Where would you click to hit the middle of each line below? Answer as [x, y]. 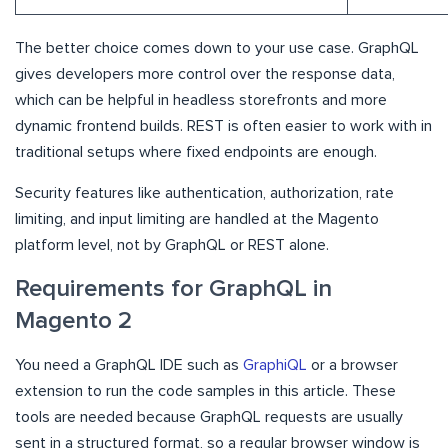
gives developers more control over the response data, [205, 74]
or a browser [352, 365]
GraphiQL [275, 365]
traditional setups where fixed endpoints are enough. [196, 152]
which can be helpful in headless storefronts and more [201, 100]
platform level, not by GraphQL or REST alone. [172, 245]
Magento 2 [73, 321]
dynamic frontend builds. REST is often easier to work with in [223, 126]
